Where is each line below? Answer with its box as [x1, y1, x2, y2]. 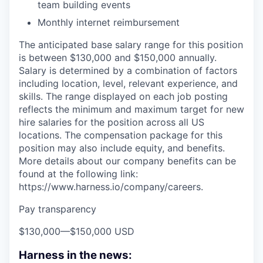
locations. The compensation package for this [19, 129, 222, 141]
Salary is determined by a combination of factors [19, 65, 237, 77]
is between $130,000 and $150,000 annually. [19, 52, 217, 64]
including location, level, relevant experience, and [19, 77, 238, 90]
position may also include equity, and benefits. [19, 142, 225, 154]
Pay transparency [19, 203, 96, 215]
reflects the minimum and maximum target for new [19, 103, 244, 116]
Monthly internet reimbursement [38, 16, 180, 29]
